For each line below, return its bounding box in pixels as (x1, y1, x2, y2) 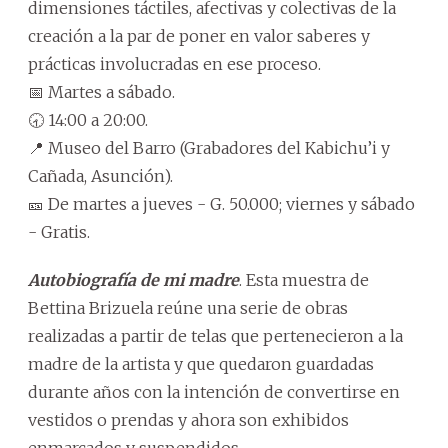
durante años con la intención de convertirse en (28, 382, 400, 403)
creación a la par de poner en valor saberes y (28, 26, 370, 47)
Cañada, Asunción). (28, 166, 173, 187)
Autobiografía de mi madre (28, 270, 239, 291)
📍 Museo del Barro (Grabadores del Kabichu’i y (28, 138, 390, 159)
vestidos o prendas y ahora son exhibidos (28, 410, 349, 431)
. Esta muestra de (239, 270, 369, 291)
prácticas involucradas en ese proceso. (28, 54, 321, 75)
